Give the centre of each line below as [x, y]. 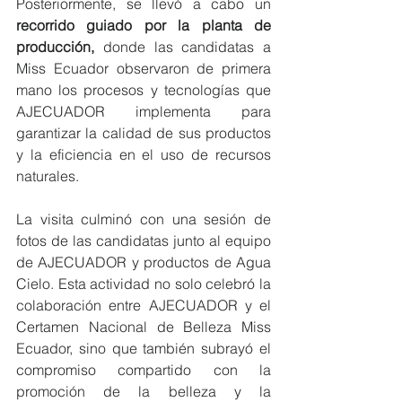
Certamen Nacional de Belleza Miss [144, 326]
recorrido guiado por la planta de [144, 25]
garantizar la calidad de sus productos [144, 132]
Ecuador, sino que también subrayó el [144, 348]
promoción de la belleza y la [144, 391]
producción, [55, 46]
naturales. [48, 175]
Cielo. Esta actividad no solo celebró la [144, 283]
